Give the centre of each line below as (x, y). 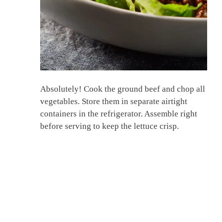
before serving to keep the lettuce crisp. (110, 126)
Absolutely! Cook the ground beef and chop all (123, 89)
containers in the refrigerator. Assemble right (119, 114)
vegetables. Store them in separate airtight (114, 102)
